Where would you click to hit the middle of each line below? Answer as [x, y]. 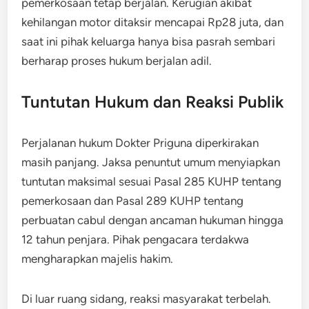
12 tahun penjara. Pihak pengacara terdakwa [136, 239]
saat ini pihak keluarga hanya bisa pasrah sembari [149, 41]
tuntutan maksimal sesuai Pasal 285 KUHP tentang [152, 181]
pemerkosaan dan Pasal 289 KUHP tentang [133, 200]
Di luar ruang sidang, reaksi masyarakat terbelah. [147, 298]
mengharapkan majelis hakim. [98, 258]
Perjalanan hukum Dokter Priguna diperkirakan [140, 142]
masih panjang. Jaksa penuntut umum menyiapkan [151, 162]
